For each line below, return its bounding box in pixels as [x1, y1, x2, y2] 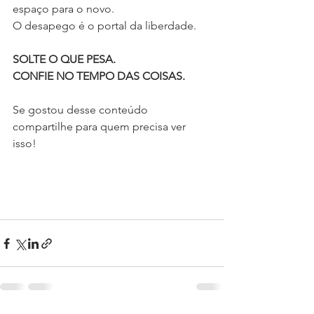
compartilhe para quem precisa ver [13, 120, 189, 134]
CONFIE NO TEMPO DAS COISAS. [13, 69, 185, 83]
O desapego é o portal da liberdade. [13, 19, 196, 33]
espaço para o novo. [13, 2, 114, 16]
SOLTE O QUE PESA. [13, 53, 116, 67]
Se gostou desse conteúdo [13, 103, 151, 117]
